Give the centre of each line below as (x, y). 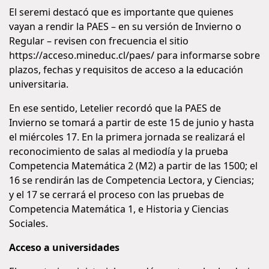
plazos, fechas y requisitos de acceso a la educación (126, 70)
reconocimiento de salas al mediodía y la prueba (119, 151)
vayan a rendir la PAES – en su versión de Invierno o (125, 26)
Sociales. (29, 223)
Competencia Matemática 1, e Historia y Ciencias (119, 209)
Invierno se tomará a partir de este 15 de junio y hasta (131, 122)
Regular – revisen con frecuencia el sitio (99, 41)
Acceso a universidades (65, 247)
